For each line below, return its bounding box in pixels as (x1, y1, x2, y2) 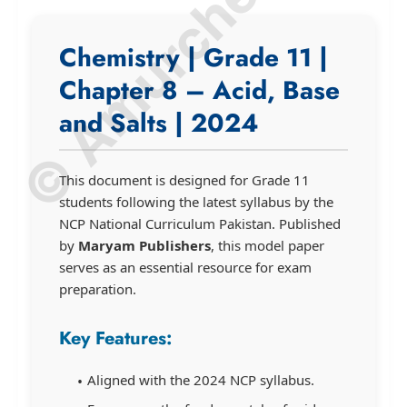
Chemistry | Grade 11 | (59, 38, 328, 76)
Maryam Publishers (78, 235, 211, 254)
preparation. (59, 279, 136, 298)
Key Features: (59, 324, 172, 352)
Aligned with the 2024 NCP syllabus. (87, 370, 314, 389)
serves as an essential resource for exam (59, 257, 312, 276)
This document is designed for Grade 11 (59, 170, 310, 189)
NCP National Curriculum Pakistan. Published (59, 213, 341, 233)
